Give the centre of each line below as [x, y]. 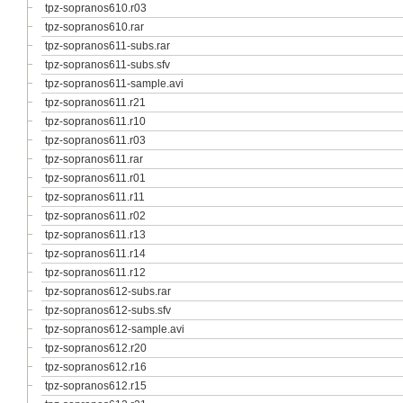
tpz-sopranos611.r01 [95, 178]
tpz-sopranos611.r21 [95, 103]
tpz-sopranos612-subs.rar [108, 291]
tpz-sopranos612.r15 [96, 386]
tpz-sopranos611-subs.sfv [107, 65]
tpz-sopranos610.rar [94, 27]
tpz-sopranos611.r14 [95, 254]
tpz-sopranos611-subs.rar [107, 46]
